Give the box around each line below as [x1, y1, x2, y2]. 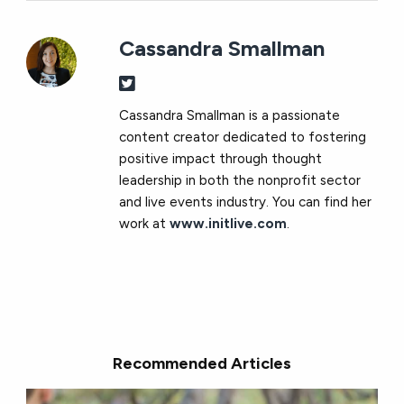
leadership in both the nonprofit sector [119, 171, 362, 188]
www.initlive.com [170, 215, 288, 232]
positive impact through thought [119, 150, 323, 167]
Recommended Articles [113, 353, 291, 374]
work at [119, 215, 170, 232]
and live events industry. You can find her [119, 193, 372, 210]
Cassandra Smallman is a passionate [119, 106, 341, 124]
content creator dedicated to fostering [119, 128, 367, 145]
